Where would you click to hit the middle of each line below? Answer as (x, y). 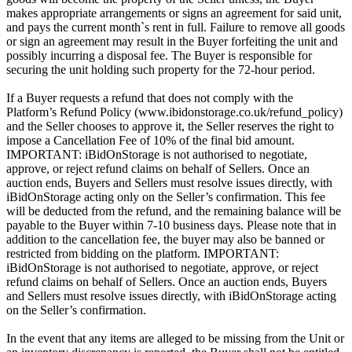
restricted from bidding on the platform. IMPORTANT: (143, 254)
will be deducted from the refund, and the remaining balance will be (174, 211)
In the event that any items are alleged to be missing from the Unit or (175, 339)
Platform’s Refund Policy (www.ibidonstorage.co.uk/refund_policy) (174, 112)
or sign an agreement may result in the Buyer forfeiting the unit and (172, 42)
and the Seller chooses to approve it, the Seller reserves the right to (170, 126)
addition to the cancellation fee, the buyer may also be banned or (165, 240)
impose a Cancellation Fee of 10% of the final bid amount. (150, 141)
